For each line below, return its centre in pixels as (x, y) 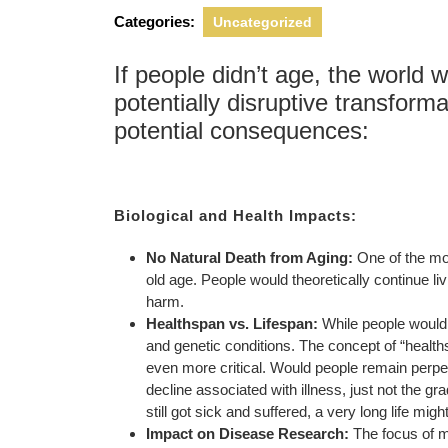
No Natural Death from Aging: (249, 257)
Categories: (154, 21)
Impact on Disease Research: (247, 433)
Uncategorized (262, 22)
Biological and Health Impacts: (235, 215)
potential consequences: (241, 130)
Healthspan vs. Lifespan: (232, 323)
